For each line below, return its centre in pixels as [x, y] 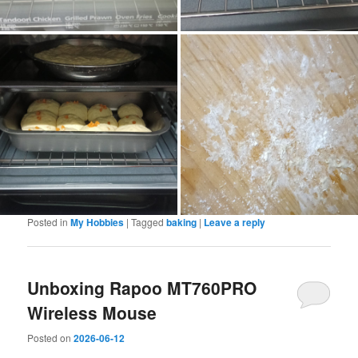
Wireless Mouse [92, 313]
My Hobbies [97, 222]
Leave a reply [235, 222]
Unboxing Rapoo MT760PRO [142, 288]
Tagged [148, 221]
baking [182, 222]
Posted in [48, 221]
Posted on [51, 337]
